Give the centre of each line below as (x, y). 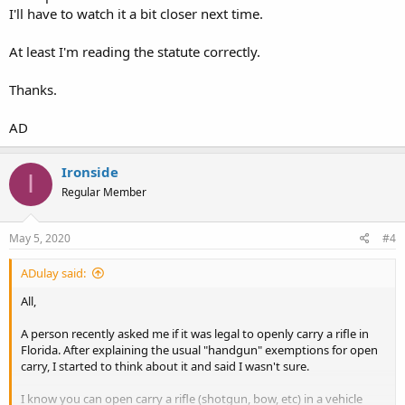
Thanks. (33, 89)
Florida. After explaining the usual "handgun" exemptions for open (199, 350)
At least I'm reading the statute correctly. (135, 51)
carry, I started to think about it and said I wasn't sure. (165, 366)
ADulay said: (53, 273)
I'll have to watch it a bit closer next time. (136, 13)
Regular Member (104, 192)
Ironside (90, 171)
